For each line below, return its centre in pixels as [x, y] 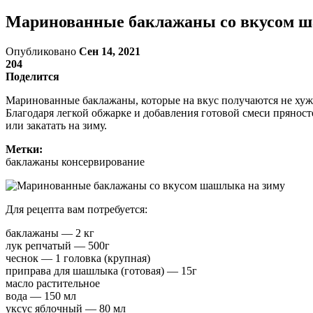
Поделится [32, 76]
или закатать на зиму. [56, 125]
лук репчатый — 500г [58, 245]
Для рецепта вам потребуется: [77, 209]
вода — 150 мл [41, 296]
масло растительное [53, 283]
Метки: [24, 149]
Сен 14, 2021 [110, 51]
